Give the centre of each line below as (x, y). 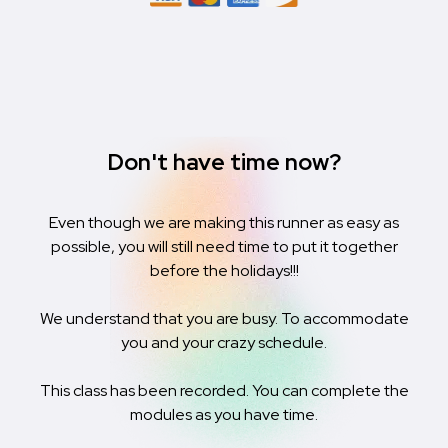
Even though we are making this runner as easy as (224, 222)
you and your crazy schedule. (224, 342)
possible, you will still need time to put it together (224, 246)
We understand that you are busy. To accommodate (224, 318)
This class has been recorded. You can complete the (224, 390)
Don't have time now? (224, 161)
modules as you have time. (224, 414)
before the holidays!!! (224, 270)
